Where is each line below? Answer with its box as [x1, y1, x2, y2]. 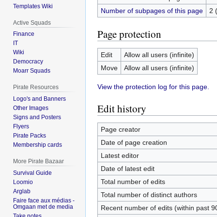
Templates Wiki [13, 2, 53, 10]
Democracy [13, 58, 44, 65]
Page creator [100, 125, 140, 133]
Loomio [13, 178, 33, 186]
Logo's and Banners [13, 95, 66, 103]
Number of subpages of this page [100, 6, 203, 15]
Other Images [13, 105, 49, 112]
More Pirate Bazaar [13, 158, 64, 165]
